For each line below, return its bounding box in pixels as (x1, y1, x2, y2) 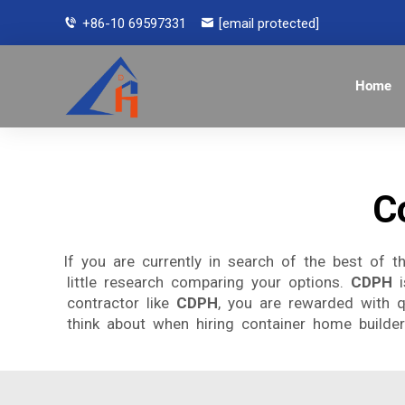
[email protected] (219, 14, 319, 32)
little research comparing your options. (63, 273, 351, 291)
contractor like (63, 294, 176, 312)
